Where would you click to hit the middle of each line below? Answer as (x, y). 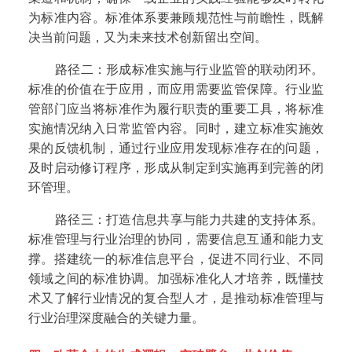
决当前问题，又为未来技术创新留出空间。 (147, 38)
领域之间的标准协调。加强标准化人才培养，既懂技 (176, 279)
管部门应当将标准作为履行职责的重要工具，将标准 (176, 109)
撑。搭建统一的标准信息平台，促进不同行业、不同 (176, 259)
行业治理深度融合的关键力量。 (116, 318)
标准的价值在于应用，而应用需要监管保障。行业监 (176, 90)
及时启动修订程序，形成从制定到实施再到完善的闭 (176, 168)
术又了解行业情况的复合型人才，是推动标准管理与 (176, 299)
